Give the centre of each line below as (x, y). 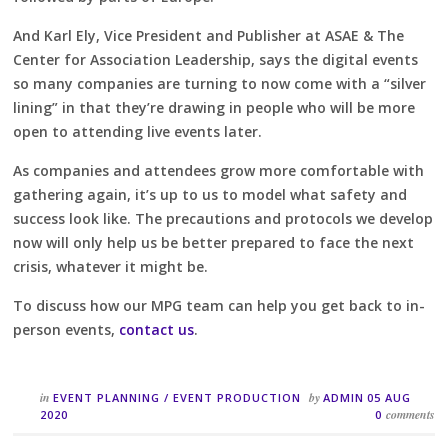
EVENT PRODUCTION (237, 397)
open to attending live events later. (138, 131)
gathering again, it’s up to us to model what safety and (210, 194)
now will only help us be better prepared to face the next (214, 242)
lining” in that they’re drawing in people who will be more (214, 107)
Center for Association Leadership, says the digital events (216, 59)
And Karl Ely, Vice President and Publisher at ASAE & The (209, 35)
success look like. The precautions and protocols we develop (223, 218)
